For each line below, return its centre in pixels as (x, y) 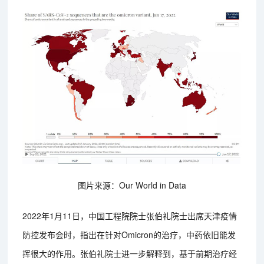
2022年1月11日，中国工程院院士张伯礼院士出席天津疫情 (130, 216)
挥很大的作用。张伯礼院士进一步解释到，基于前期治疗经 (130, 254)
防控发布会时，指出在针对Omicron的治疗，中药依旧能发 (129, 235)
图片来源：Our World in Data (132, 185)
